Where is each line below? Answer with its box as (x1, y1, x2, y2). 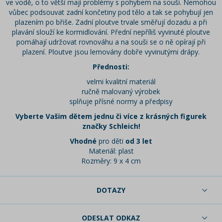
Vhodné (70, 136, 99, 146)
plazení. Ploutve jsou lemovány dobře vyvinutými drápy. (22, 47, 200, 57)
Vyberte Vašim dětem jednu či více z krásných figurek (15, 111, 207, 121)
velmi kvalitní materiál (86, 77, 156, 87)
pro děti (99, 136, 125, 146)
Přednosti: (93, 62, 129, 72)
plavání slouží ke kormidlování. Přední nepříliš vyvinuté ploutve (12, 27, 210, 37)
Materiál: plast (88, 146, 134, 156)
